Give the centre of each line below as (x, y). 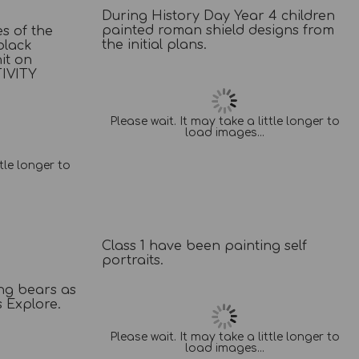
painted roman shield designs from (218, 30)
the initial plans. (155, 44)
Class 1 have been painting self (205, 246)
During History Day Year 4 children (219, 16)
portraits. (133, 260)
